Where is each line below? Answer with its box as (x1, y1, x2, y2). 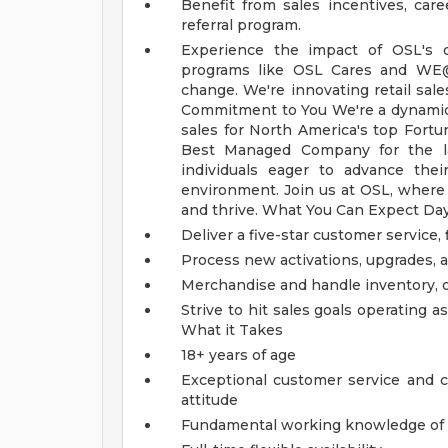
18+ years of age (181, 346, 296, 364)
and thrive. (181, 201, 262, 219)
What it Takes (181, 321, 283, 339)
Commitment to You (181, 101, 332, 119)
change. (181, 81, 244, 99)
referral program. (181, 16, 301, 34)
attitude (181, 391, 238, 409)
